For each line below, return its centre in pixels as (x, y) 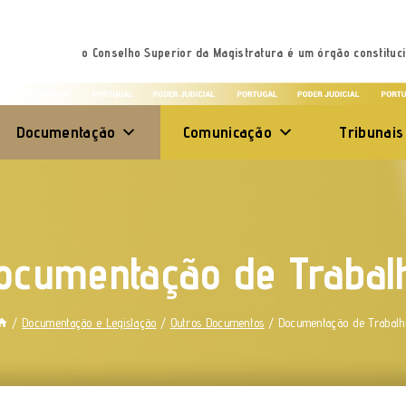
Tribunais (372, 132)
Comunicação (227, 132)
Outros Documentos (217, 323)
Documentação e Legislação (89, 323)
